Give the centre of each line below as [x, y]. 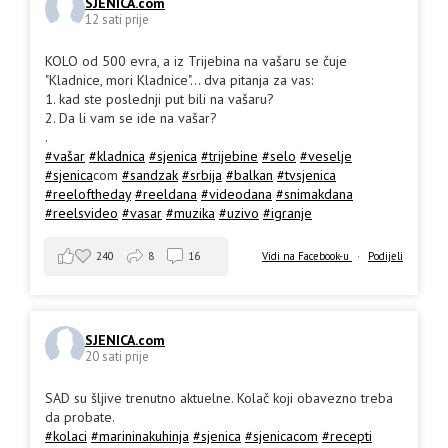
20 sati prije [117, 356]
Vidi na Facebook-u [307, 256]
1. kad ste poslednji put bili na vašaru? [159, 99]
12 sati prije [117, 19]
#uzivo [239, 213]
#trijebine [229, 156]
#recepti [347, 436]
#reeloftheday [88, 194]
